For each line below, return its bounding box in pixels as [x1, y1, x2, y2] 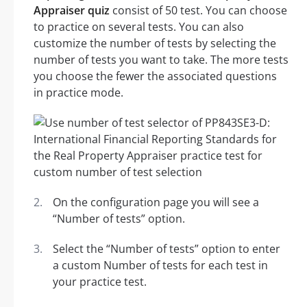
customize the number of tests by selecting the [34, 36, 276, 51]
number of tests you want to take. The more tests [34, 52, 288, 68]
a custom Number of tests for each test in [53, 258, 268, 273]
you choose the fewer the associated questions [34, 69, 277, 84]
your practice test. [53, 274, 147, 290]
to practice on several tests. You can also [34, 19, 244, 35]
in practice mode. [34, 85, 123, 101]
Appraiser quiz [34, 3, 110, 19]
